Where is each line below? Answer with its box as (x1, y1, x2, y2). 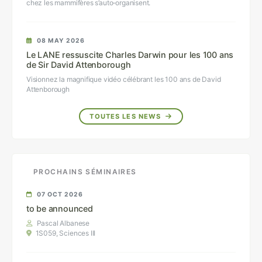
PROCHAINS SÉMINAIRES (33, 167, 137, 176)
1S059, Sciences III (33, 228, 96, 237)
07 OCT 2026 (37, 190, 84, 198)
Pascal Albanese (35, 218, 90, 227)
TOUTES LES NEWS (89, 112, 164, 120)
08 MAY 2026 (37, 36, 85, 44)
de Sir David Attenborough (26, 59, 131, 70)
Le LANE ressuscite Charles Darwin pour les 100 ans (26, 49, 234, 60)
